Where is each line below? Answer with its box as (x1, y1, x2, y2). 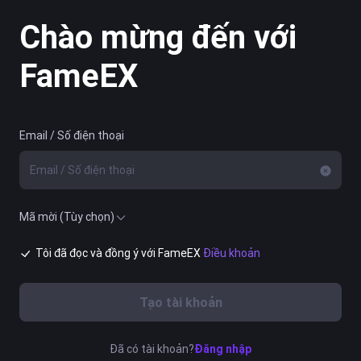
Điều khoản (203, 246, 260, 261)
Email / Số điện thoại (19, 128, 124, 143)
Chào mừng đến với (19, 17, 297, 57)
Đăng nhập (194, 341, 251, 356)
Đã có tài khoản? (110, 341, 194, 356)
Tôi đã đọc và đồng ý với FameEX (35, 246, 203, 261)
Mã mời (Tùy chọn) (19, 210, 114, 225)
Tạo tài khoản (139, 293, 222, 310)
